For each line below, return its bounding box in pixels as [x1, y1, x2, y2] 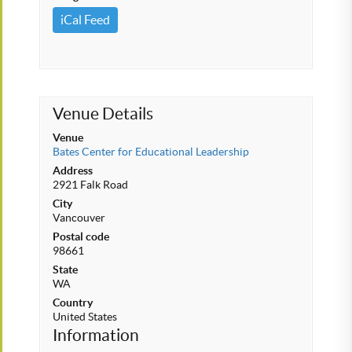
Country [53, 296, 93, 309]
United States [53, 310, 117, 323]
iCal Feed [60, 13, 110, 27]
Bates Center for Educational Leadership [53, 145, 249, 158]
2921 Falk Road [53, 178, 128, 191]
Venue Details [53, 104, 153, 123]
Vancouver [53, 211, 105, 224]
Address [53, 164, 93, 177]
